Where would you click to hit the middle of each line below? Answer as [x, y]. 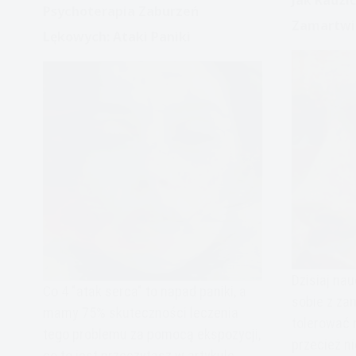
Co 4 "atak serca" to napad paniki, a [144, 291]
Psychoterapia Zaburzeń [120, 11]
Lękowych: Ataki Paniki [116, 36]
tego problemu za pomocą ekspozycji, [151, 334]
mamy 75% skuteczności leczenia [140, 312]
